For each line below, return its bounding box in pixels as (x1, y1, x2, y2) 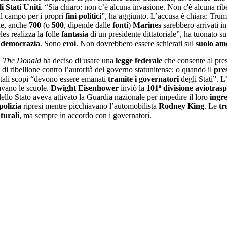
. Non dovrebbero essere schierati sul (76, 39, 196, 48)
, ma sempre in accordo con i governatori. (19, 110, 152, 120)
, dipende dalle (64, 20, 112, 29)
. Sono (40, 39, 63, 48)
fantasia (61, 29, 88, 39)
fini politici (65, 11, 101, 20)
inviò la (119, 83, 146, 92)
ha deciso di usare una (41, 56, 116, 65)
